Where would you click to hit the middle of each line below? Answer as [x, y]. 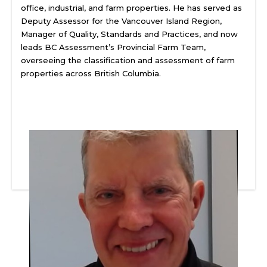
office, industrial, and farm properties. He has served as [131, 8]
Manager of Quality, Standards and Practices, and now [129, 34]
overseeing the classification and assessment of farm [128, 60]
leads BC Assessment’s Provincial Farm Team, [113, 47]
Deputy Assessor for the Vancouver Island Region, [121, 21]
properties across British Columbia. [91, 73]
